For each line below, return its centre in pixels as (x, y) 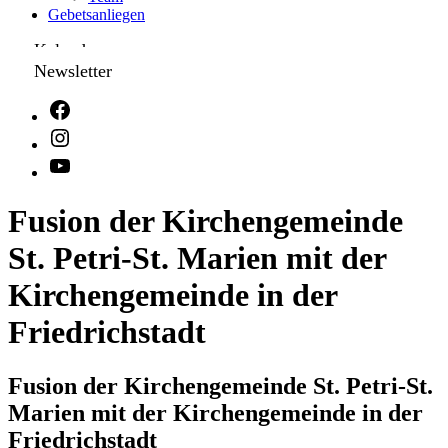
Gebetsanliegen (96, 14)
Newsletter (72, 71)
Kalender (66, 50)
